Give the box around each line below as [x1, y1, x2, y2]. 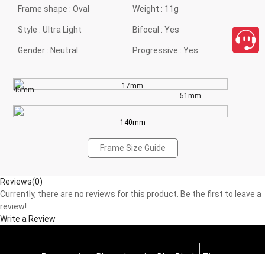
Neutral [50, 45, 78, 55]
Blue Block [157, 251, 196, 261]
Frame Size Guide [99, 143, 166, 153]
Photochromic [96, 251, 151, 261]
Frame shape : [18, 4, 73, 14]
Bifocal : [132, 24, 164, 34]
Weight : [132, 4, 164, 14]
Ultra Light [43, 24, 82, 34]
